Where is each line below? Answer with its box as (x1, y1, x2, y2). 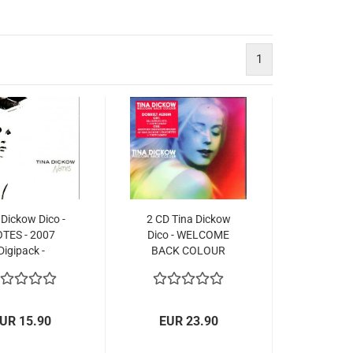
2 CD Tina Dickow (146, 213, 231, 225)
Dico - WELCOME (147, 229, 230, 241)
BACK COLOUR (151, 244, 226, 257)
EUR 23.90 (159, 314, 219, 329)
